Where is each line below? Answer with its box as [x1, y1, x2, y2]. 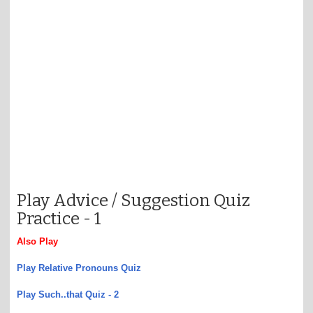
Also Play [17, 235, 58, 247]
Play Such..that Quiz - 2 [17, 289, 119, 300]
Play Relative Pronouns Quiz [17, 262, 141, 273]
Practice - [17, 208, 94, 228]
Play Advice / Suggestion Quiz [17, 190, 250, 210]
